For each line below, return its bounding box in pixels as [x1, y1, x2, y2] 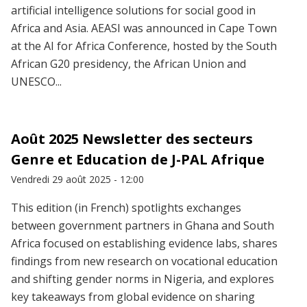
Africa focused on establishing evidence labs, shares [11, 236, 278, 251]
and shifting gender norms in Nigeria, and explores [11, 271, 274, 287]
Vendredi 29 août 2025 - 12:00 [11, 173, 144, 186]
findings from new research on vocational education [11, 254, 278, 269]
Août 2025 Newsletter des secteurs [11, 130, 253, 149]
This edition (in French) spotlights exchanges [11, 200, 241, 216]
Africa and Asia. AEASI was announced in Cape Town [11, 21, 277, 36]
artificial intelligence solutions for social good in [11, 3, 256, 19]
